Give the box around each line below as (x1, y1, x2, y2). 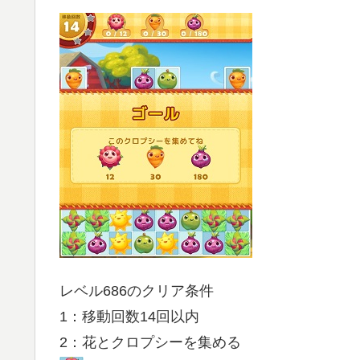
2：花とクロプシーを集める (59, 333, 241, 350)
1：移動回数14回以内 (59, 308, 199, 325)
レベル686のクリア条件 (59, 282, 214, 299)
